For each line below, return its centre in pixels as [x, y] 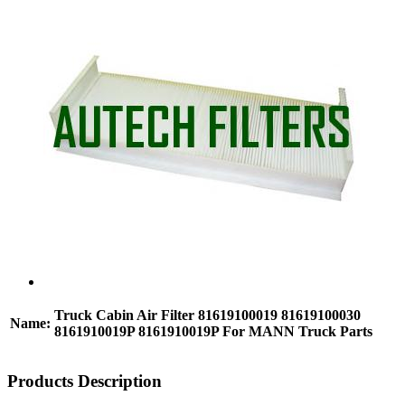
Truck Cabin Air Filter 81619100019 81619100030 [207, 315]
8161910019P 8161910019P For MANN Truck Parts [213, 331]
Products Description [85, 381]
